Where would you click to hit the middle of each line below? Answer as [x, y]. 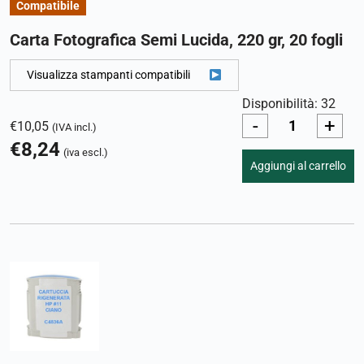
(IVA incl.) [74, 128]
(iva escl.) [86, 153]
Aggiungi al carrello [298, 165]
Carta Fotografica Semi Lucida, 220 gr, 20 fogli [176, 40]
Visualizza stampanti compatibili [108, 75]
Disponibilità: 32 [289, 104]
